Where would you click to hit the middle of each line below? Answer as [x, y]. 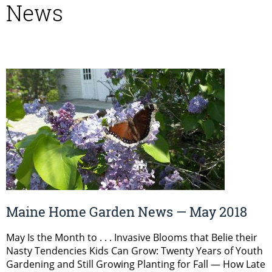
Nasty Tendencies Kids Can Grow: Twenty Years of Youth [134, 251]
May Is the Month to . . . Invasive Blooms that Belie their [132, 238]
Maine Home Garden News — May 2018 [127, 212]
